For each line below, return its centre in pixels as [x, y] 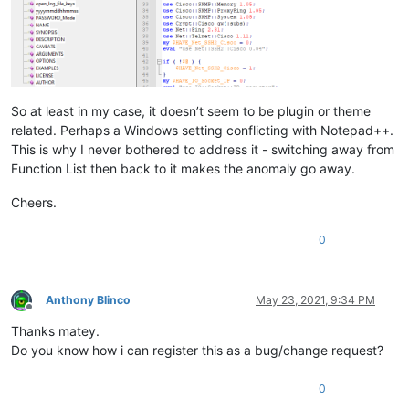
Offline [45, 313]
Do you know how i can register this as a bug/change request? [197, 350]
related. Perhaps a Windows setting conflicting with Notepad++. [202, 130]
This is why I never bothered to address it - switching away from [203, 149]
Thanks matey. [55, 330]
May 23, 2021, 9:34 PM [315, 299]
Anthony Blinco [88, 299]
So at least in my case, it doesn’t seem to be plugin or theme [191, 110]
